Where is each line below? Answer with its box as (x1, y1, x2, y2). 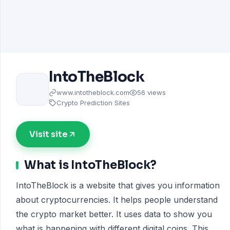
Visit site (29, 129, 68, 140)
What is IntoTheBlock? (24, 158, 157, 172)
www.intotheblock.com (56, 88, 129, 97)
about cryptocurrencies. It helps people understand (16, 195, 218, 205)
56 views (137, 88, 166, 97)
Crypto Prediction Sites (56, 99, 130, 107)
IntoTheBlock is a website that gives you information (16, 180, 220, 190)
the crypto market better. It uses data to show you (16, 209, 212, 219)
